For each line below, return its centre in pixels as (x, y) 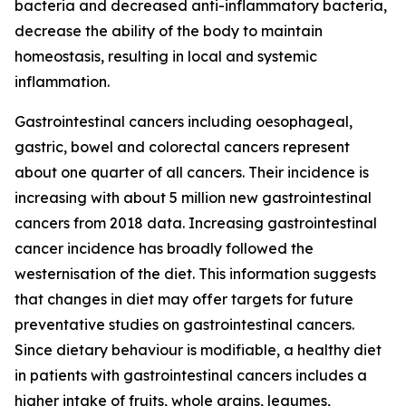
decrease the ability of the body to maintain (169, 31)
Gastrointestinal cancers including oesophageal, (184, 122)
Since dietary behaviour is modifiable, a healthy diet (198, 350)
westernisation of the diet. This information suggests (195, 274)
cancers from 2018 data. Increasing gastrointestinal (196, 223)
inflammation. (62, 82)
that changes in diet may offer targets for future (184, 300)
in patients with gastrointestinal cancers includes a (191, 376)
